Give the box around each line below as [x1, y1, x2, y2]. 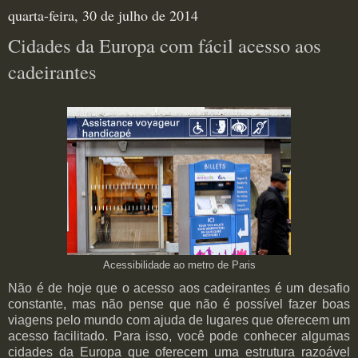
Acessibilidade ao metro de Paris [102, 259, 256, 271]
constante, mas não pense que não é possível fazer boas [8, 297, 350, 312]
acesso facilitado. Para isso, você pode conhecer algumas [8, 329, 350, 344]
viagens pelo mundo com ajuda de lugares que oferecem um [8, 313, 350, 328]
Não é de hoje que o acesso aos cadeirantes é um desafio [8, 281, 350, 296]
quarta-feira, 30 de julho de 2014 [8, 5, 198, 25]
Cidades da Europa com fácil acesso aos [8, 31, 321, 58]
